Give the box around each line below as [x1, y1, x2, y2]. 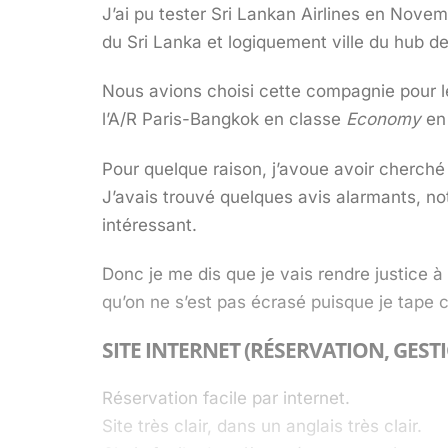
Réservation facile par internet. [102, 387, 350, 408]
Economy [346, 109, 421, 130]
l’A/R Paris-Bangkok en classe [102, 109, 346, 130]
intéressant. [102, 214, 197, 235]
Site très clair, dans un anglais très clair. [102, 415, 422, 436]
